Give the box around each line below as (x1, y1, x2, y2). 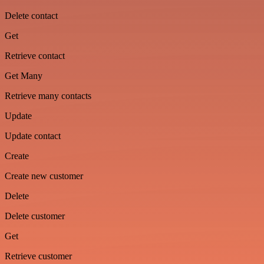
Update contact (5, 131, 61, 141)
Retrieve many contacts (5, 91, 91, 101)
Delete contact (5, 11, 58, 21)
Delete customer (5, 211, 65, 221)
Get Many (5, 71, 42, 81)
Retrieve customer (5, 251, 72, 261)
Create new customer (5, 171, 83, 181)
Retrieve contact (5, 51, 65, 61)
